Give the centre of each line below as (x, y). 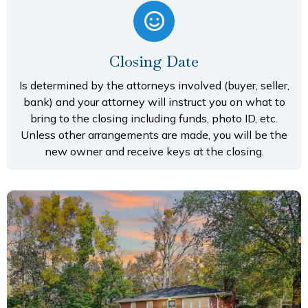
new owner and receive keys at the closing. (154, 152)
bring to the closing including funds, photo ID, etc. (154, 119)
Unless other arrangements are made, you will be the (154, 135)
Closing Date (154, 62)
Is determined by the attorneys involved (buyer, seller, (154, 86)
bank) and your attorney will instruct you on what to (154, 102)
